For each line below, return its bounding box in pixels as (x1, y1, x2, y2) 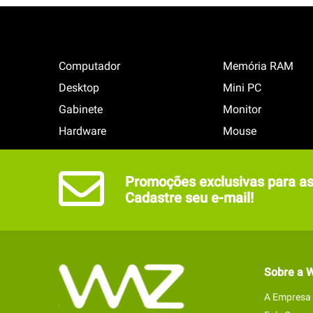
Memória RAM (223, 59, 294, 73)
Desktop (59, 81, 99, 94)
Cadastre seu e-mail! (125, 189, 254, 206)
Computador (59, 59, 120, 73)
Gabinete (59, 103, 103, 116)
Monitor (223, 103, 262, 116)
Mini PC (223, 81, 262, 94)
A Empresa (264, 291, 311, 303)
